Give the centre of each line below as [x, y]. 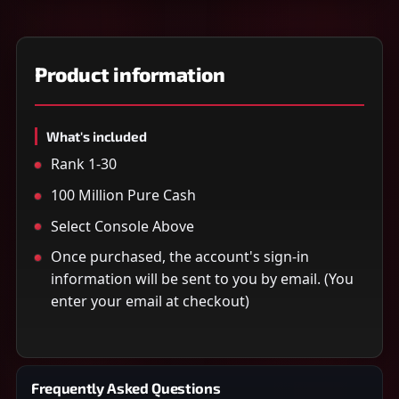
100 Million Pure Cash [124, 195]
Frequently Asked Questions [126, 388]
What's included [96, 137]
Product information [130, 75]
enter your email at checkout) [151, 301]
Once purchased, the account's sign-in [180, 257]
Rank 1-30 [84, 163]
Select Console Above [123, 226]
